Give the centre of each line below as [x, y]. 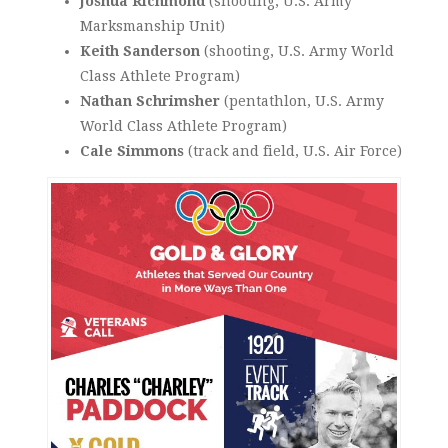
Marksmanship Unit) [152, 26]
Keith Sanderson [140, 51]
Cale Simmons [132, 151]
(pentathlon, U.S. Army [302, 101]
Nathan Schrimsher [150, 101]
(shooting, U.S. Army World [297, 51]
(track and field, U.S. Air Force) [293, 151]
